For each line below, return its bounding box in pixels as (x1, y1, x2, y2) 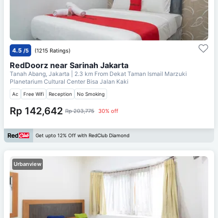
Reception (49, 91, 72, 97)
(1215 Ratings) (35, 47, 71, 54)
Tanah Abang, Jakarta (10, 70, 71, 77)
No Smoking (77, 91, 105, 97)
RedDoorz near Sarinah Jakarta (10, 60, 128, 70)
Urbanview (14, 160, 41, 167)
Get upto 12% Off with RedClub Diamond (36, 132, 129, 139)
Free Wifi (23, 91, 44, 97)
